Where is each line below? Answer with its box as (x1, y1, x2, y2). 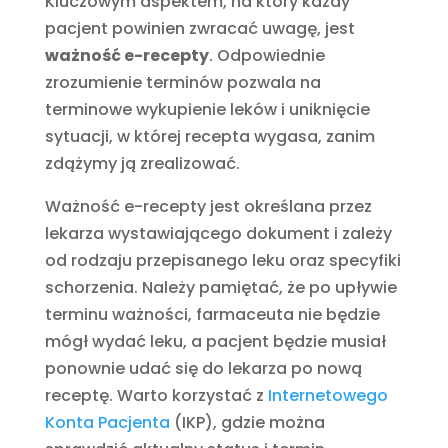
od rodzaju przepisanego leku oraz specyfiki (44, 248, 401, 272)
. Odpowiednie (208, 43, 325, 67)
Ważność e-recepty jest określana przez (44, 194, 372, 218)
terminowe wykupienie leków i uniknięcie (44, 97, 370, 121)
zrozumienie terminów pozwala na (44, 70, 321, 94)
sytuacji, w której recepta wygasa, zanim (44, 124, 375, 148)
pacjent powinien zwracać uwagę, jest (44, 16, 355, 40)
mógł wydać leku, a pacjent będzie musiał (44, 329, 386, 353)
